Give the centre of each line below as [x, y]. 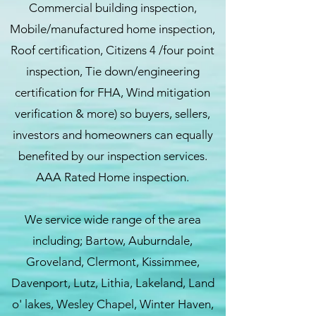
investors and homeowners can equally [113, 135]
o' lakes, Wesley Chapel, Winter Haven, [113, 304]
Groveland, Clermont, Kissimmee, [113, 262]
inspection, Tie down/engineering [113, 71]
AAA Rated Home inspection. [113, 177]
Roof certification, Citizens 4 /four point [113, 50]
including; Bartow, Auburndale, [113, 241]
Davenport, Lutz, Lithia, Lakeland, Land [113, 283]
